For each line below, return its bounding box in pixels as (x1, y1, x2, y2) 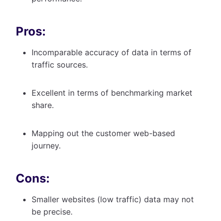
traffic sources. (32, 59, 90, 70)
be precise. (32, 206, 75, 217)
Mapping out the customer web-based (32, 128, 175, 138)
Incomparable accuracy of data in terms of (32, 47, 191, 57)
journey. (32, 140, 63, 150)
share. (32, 100, 56, 110)
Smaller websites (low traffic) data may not (32, 194, 194, 204)
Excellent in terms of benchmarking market (32, 87, 192, 98)
